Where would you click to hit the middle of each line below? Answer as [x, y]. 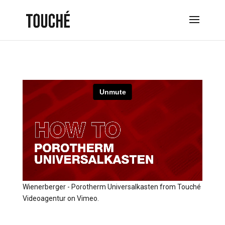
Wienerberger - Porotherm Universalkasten [90, 187]
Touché [189, 187]
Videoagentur [44, 198]
